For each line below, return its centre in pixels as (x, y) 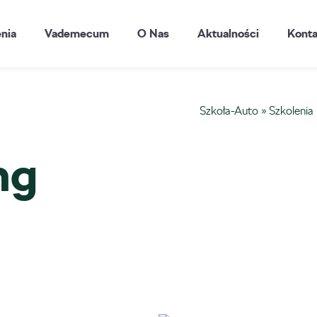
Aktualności (229, 33)
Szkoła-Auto (229, 111)
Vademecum (77, 33)
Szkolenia (292, 111)
